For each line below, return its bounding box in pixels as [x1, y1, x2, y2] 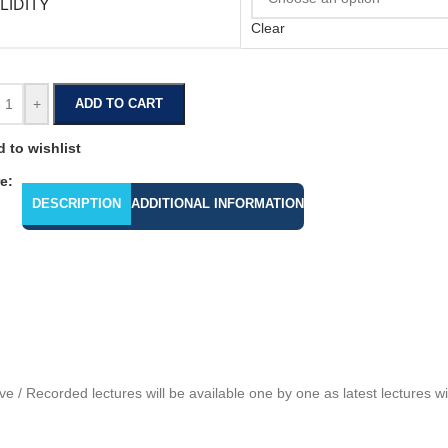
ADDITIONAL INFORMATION [131, 196, 304, 211]
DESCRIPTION [32, 196, 121, 211]
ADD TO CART [75, 96, 164, 111]
